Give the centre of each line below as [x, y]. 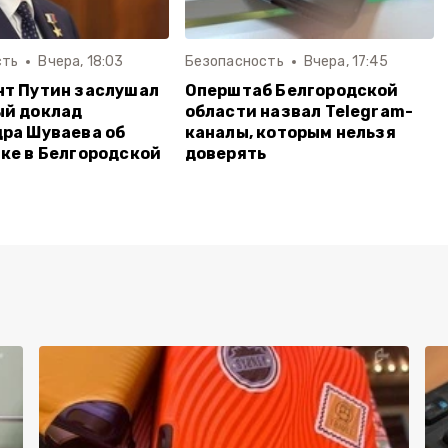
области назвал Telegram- [299, 111]
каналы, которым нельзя [290, 132]
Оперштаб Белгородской [291, 90]
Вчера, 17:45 [345, 61]
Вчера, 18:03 [81, 61]
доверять [225, 153]
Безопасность [234, 61]
